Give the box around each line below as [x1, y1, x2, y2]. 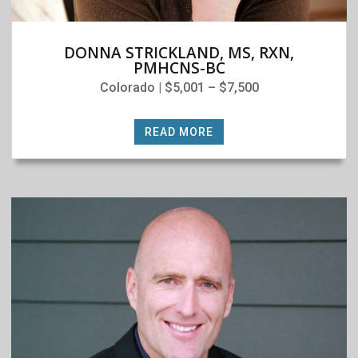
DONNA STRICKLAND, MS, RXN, [64, 42, 294, 63]
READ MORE [145, 125, 213, 138]
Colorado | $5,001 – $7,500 [99, 80, 259, 95]
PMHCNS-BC [133, 58, 225, 78]
